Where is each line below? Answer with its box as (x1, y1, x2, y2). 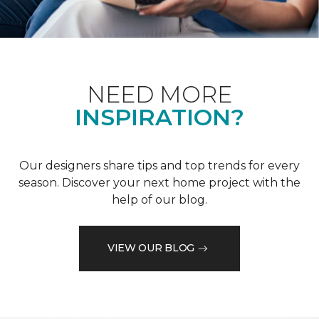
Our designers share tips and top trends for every (19, 158, 300, 172)
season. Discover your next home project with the (19, 175, 300, 189)
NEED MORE (87, 80, 232, 108)
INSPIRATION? (75, 103, 244, 131)
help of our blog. (112, 192, 207, 206)
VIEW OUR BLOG (107, 241, 195, 255)
